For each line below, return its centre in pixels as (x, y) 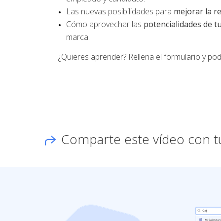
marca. (78, 37)
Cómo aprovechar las (105, 24)
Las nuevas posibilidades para (120, 11)
